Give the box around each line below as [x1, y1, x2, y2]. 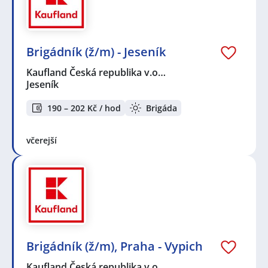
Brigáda [146, 102, 177, 114]
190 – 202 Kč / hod [47, 102, 121, 114]
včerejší [26, 134, 57, 146]
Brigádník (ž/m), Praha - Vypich [26, 237, 203, 254]
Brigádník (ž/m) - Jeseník [26, 44, 166, 60]
